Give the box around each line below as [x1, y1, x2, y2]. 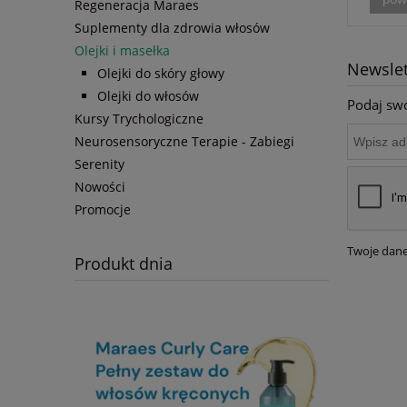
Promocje [74, 201, 131, 219]
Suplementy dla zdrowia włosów [74, 19, 270, 37]
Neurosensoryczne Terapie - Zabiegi [74, 133, 294, 151]
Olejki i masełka [74, 42, 170, 60]
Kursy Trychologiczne [74, 110, 203, 128]
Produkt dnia [74, 253, 173, 275]
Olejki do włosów [97, 87, 199, 105]
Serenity [74, 155, 124, 174]
